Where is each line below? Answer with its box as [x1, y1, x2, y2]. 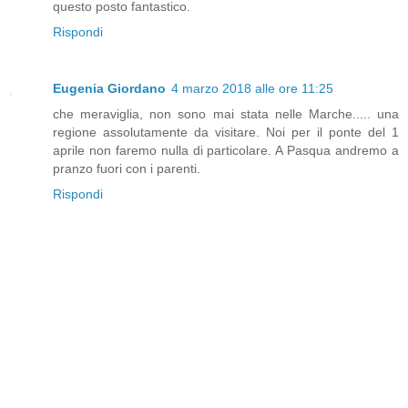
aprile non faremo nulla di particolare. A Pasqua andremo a [53, 142, 399, 158]
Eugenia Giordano [53, 80, 166, 96]
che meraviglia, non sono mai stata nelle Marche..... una [53, 106, 399, 121]
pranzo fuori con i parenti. [53, 160, 200, 176]
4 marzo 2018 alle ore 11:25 [171, 80, 333, 96]
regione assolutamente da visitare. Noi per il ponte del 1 [53, 124, 399, 139]
